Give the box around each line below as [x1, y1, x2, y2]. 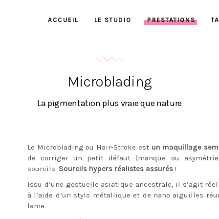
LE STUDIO [94, 16, 131, 23]
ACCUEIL [48, 16, 79, 23]
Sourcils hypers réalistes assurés [59, 164, 173, 173]
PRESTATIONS [147, 16, 196, 23]
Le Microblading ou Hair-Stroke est [27, 143, 152, 152]
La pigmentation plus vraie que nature [37, 98, 182, 109]
